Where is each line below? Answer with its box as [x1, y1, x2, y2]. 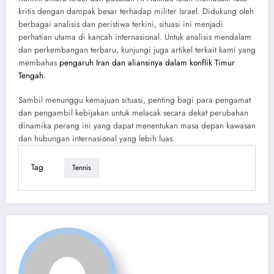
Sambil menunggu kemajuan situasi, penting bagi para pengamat [18, 94, 251, 106]
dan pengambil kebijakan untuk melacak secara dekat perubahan [18, 106, 248, 119]
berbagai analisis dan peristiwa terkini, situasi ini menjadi [18, 18, 223, 30]
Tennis [72, 162, 91, 174]
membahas [18, 56, 59, 68]
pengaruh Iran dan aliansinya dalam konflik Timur [59, 56, 235, 68]
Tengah [18, 69, 43, 81]
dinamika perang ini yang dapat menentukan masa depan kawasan [18, 119, 256, 131]
